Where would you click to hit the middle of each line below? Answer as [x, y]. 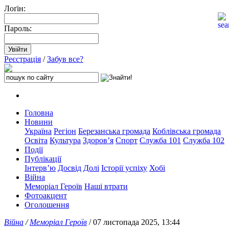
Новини [39, 122]
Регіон [65, 131]
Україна [38, 131]
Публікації [43, 159]
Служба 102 [204, 140]
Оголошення [47, 205]
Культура [65, 140]
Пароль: [18, 28]
